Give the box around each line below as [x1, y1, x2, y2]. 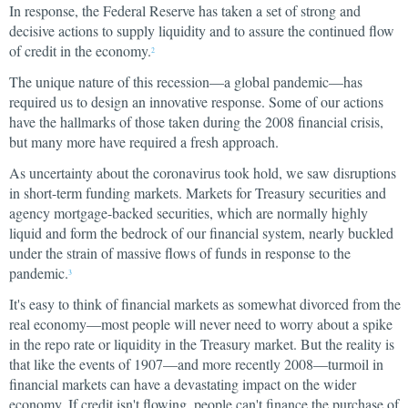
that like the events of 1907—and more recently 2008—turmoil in [9, 354, 383, 373]
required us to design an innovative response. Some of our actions [9, 92, 383, 111]
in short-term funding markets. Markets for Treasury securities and [9, 183, 386, 202]
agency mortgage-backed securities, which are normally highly [9, 203, 368, 222]
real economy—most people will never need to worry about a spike [9, 314, 393, 333]
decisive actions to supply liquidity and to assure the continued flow [9, 21, 394, 40]
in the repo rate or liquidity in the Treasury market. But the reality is [9, 334, 394, 353]
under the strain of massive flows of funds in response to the [9, 243, 351, 262]
